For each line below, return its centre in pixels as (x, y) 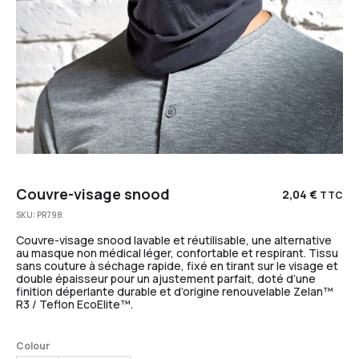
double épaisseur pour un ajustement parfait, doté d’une (166, 278)
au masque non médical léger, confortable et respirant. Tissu (177, 252)
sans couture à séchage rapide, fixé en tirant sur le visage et (177, 265)
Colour (33, 345)
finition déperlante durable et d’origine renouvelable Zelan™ (175, 291)
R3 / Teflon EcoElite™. (75, 304)
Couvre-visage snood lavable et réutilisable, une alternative (174, 240)
